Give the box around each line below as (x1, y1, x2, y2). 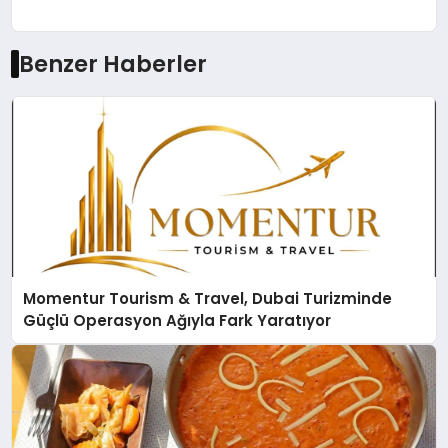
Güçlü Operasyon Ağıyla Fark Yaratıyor (23, 310, 332, 332)
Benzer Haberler (18, 48, 207, 81)
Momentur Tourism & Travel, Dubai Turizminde (23, 288, 393, 310)
